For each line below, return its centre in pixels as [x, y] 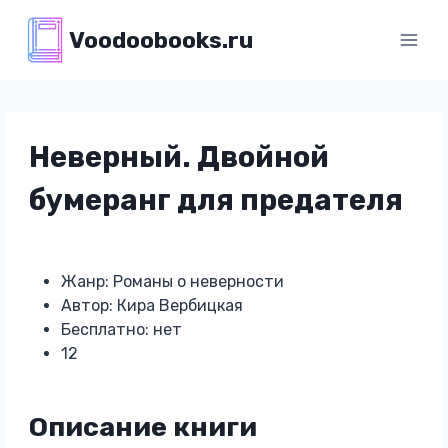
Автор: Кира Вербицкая [151, 305]
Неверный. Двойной [178, 157]
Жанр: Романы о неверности [172, 281]
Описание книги [142, 426]
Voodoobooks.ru [160, 39]
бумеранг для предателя [215, 200]
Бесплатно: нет [121, 329]
